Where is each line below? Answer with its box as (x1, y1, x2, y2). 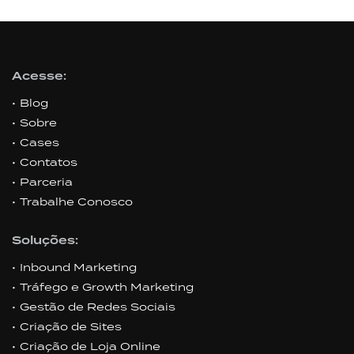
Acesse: (12, 68, 66, 85)
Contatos (20, 155, 77, 169)
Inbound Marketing (20, 260, 137, 274)
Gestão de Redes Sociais (20, 299, 175, 314)
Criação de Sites (20, 319, 122, 333)
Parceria (20, 175, 73, 189)
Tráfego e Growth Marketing (20, 280, 194, 294)
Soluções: (12, 232, 78, 250)
